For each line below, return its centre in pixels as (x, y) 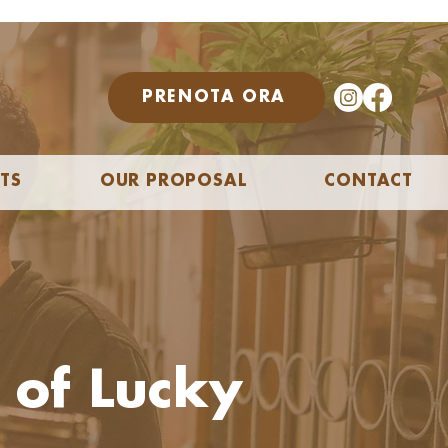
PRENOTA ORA (214, 97)
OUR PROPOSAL (173, 181)
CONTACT (368, 181)
